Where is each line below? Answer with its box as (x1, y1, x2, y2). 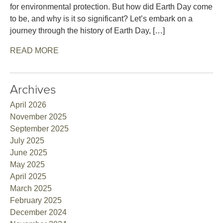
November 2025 (10, 112, 67, 121)
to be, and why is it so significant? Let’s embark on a (10, 14, 193, 23)
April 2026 (10, 100, 46, 109)
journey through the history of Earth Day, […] (10, 26, 165, 35)
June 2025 (10, 148, 47, 157)
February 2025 (10, 196, 62, 205)
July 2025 (10, 136, 44, 145)
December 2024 (10, 208, 67, 217)
